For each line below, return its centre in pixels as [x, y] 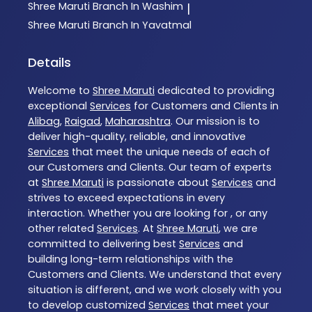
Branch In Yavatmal [142, 25]
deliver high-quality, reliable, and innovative [137, 137]
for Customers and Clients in [205, 106]
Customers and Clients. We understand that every [155, 275]
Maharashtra [138, 122]
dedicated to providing [214, 91]
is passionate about [158, 183]
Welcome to [60, 91]
